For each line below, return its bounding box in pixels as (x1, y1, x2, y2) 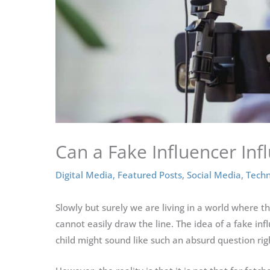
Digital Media (55, 168, 113, 181)
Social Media (187, 168, 241, 181)
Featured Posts (118, 168, 182, 181)
